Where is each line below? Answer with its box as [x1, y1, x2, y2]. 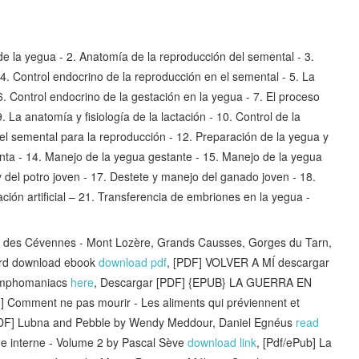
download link [188, 333, 256, 350]
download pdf [99, 253, 167, 270]
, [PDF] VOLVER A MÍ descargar [167, 253, 329, 270]
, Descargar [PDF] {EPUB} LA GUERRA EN [94, 273, 312, 290]
